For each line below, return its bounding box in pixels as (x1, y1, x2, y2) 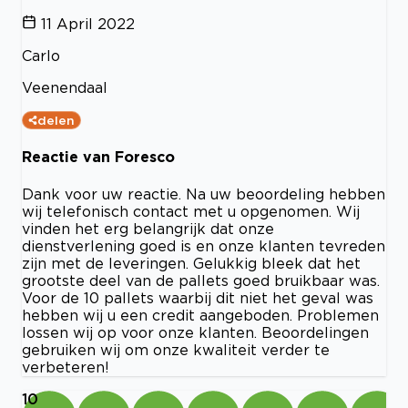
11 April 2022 (41, 15, 135, 33)
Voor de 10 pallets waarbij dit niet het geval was (22, 289, 373, 306)
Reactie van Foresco (22, 148, 175, 166)
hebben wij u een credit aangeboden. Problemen (22, 306, 379, 323)
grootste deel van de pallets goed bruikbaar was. (22, 271, 380, 289)
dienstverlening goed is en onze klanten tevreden (22, 237, 385, 254)
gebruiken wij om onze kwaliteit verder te (22, 341, 330, 358)
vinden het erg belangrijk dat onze (22, 219, 274, 237)
